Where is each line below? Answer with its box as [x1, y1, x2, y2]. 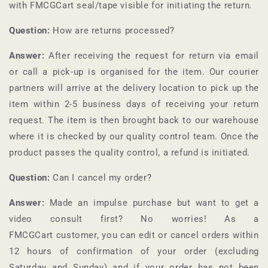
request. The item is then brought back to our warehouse [9, 114, 259, 126]
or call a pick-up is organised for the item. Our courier [9, 66, 259, 77]
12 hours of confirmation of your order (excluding [9, 245, 259, 257]
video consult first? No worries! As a [9, 213, 259, 224]
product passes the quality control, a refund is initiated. [9, 147, 250, 158]
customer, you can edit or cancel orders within [56, 229, 259, 240]
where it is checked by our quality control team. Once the [9, 130, 259, 142]
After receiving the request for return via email [44, 50, 259, 61]
